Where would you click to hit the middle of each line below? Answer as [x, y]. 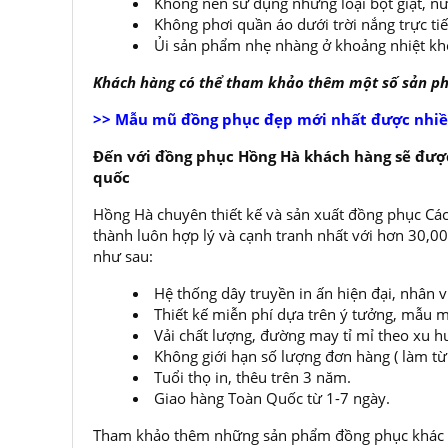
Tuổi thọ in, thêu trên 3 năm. [252, 377]
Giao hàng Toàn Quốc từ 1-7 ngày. [272, 398]
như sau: [123, 256]
